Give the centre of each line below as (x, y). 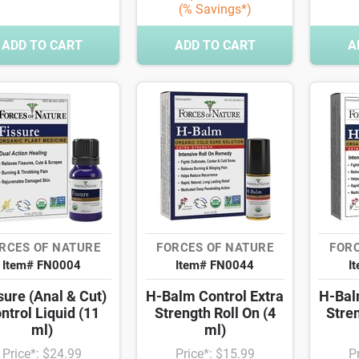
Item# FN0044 (215, 266)
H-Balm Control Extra (215, 296)
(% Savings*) (215, 10)
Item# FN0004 (42, 266)
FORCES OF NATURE (215, 248)
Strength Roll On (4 (215, 313)
